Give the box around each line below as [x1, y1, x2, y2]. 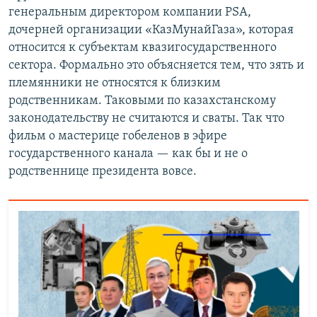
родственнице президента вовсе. [8, 165, 197, 179]
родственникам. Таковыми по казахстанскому [8, 94, 276, 108]
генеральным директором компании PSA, [8, 6, 251, 20]
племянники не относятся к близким [8, 76, 221, 91]
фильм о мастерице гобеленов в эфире [8, 129, 227, 144]
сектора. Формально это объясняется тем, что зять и [8, 59, 304, 73]
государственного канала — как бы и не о [8, 147, 248, 161]
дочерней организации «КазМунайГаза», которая [8, 23, 294, 38]
